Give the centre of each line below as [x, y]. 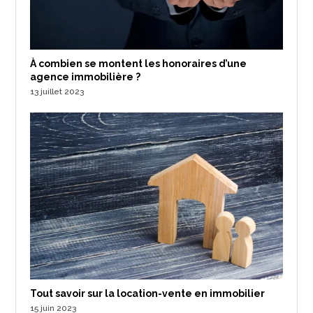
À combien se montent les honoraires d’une [139, 64]
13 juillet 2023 [57, 92]
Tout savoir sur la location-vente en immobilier [148, 293]
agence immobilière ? [86, 77]
